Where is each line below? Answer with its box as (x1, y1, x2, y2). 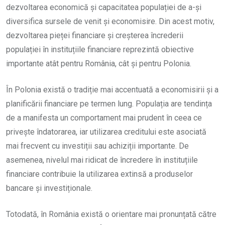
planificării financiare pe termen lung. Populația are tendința (6, 98, 212, 108)
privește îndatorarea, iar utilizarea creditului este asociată (6, 127, 206, 137)
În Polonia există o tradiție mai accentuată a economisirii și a (6, 84, 218, 94)
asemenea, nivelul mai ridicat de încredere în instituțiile (6, 155, 198, 165)
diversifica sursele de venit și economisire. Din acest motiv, (6, 16, 214, 26)
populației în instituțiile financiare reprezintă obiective (6, 44, 194, 54)
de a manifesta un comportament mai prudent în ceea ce (6, 113, 202, 123)
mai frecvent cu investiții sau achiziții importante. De (6, 141, 189, 151)
